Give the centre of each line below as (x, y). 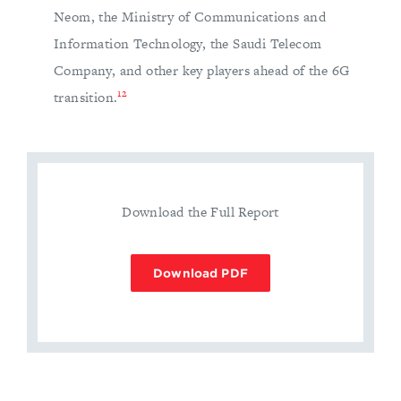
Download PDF (200, 273)
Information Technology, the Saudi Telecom (188, 44)
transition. (86, 98)
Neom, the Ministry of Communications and (190, 17)
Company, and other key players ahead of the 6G (202, 71)
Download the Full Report (200, 212)
